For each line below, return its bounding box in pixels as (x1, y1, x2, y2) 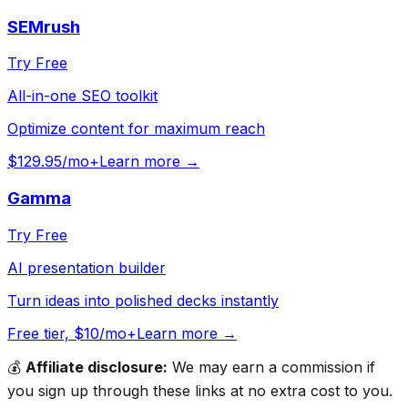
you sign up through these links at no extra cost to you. (7, 381, 393, 400)
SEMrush (7, 15, 80, 37)
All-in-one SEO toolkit (7, 87, 158, 106)
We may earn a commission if (168, 357, 375, 376)
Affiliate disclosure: (25, 357, 168, 376)
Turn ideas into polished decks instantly (7, 291, 279, 310)
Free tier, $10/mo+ (7, 323, 137, 342)
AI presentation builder (7, 258, 166, 277)
